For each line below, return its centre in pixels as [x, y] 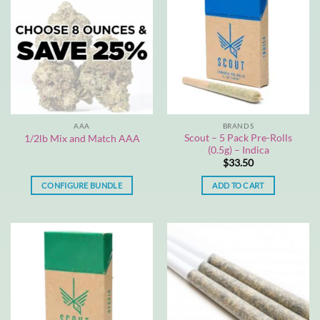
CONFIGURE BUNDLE [82, 186]
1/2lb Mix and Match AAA [82, 138]
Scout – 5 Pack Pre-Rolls [238, 137]
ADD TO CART [238, 186]
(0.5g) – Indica [238, 150]
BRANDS [238, 126]
